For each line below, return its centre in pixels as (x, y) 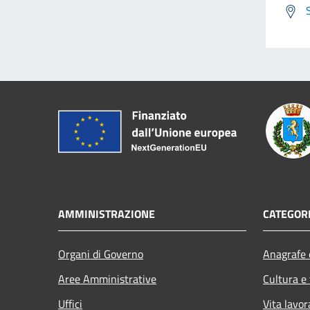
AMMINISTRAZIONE (107, 213)
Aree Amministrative (107, 279)
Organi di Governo (101, 254)
